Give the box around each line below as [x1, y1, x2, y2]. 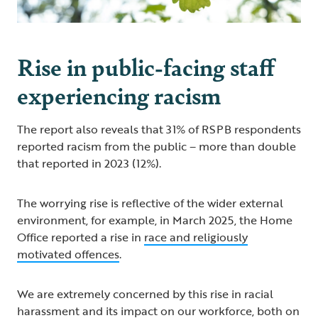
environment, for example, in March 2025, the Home [17, 211, 292, 229]
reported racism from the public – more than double [17, 137, 296, 155]
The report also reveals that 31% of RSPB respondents [17, 120, 301, 138]
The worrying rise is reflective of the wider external [17, 194, 283, 212]
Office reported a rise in [17, 228, 144, 246]
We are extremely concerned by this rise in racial [17, 285, 273, 302]
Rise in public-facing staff [17, 49, 275, 83]
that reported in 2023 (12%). [17, 154, 161, 172]
